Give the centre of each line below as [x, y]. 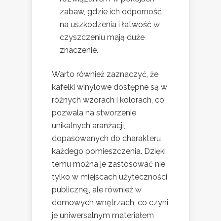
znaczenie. [79, 50]
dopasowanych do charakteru [106, 138]
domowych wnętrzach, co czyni [110, 202]
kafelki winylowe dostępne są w [110, 87]
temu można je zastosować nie [109, 164]
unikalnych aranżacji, [89, 125]
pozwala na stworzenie [94, 112]
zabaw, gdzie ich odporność [111, 11]
